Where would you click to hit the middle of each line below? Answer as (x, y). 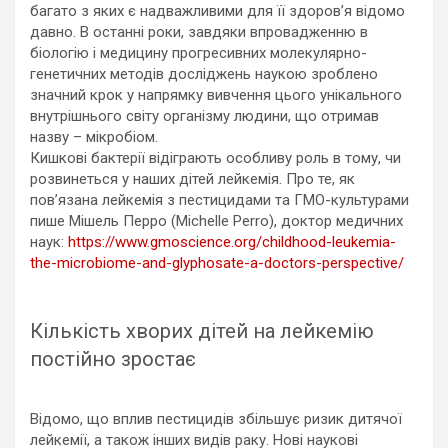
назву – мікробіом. (94, 137)
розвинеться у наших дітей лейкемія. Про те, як (192, 179)
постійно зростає (113, 359)
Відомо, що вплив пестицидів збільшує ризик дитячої (216, 419)
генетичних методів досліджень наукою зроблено (204, 74)
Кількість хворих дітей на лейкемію (202, 331)
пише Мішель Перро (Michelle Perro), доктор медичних (216, 221)
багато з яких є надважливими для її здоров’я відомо (217, 11)
